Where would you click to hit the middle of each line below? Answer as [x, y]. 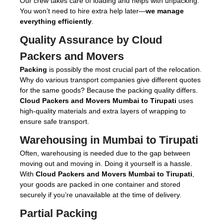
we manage [165, 11]
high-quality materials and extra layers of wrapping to [103, 111]
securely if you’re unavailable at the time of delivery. [101, 194]
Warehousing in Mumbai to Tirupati [109, 140]
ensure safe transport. [55, 121]
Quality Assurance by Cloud [91, 40]
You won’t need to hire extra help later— [83, 11]
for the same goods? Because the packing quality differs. [109, 90]
